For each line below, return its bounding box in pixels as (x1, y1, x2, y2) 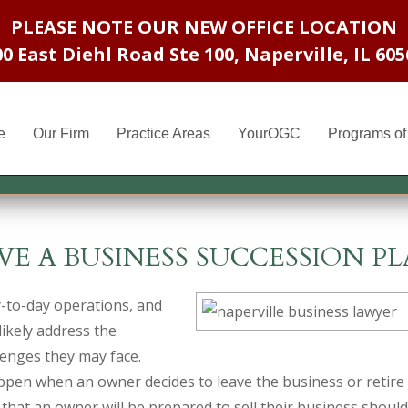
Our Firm (33, 126, 89, 141)
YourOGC (238, 126, 301, 141)
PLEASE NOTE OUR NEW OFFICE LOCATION (11, 15, 397, 39)
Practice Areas (117, 126, 210, 141)
